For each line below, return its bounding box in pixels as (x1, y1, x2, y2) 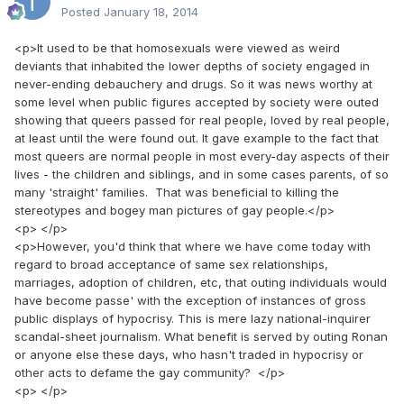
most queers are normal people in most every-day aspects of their (14, 148, 390, 163)
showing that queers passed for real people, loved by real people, (14, 112, 390, 127)
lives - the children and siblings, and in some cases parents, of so (14, 166, 389, 181)
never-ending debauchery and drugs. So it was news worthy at (14, 76, 372, 91)
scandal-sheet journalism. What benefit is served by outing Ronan (14, 328, 388, 344)
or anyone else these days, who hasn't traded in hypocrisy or (14, 346, 363, 362)
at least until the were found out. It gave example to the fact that (14, 130, 379, 145)
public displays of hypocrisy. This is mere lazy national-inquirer (14, 310, 371, 326)
